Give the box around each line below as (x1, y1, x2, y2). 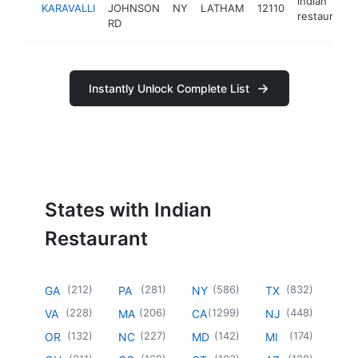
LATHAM (201, 2, 245, 14)
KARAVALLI (42, 2, 95, 14)
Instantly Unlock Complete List (88, 82, 249, 95)
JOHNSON (108, 2, 160, 14)
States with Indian (45, 197, 212, 221)
